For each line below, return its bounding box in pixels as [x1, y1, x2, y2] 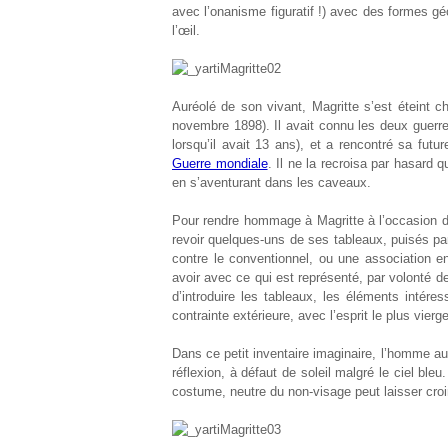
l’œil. [172, 23, 200, 38]
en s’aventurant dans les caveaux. [172, 175, 371, 190]
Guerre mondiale [172, 156, 268, 171]
